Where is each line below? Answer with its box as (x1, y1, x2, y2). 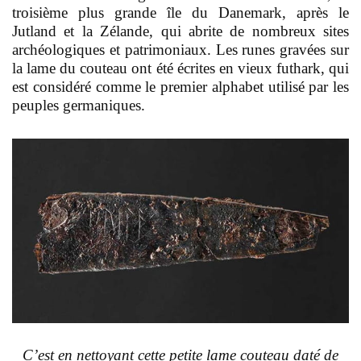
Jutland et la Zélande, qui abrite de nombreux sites (12, 23, 349, 40)
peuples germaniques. (12, 97, 145, 114)
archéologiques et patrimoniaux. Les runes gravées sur (12, 41, 349, 59)
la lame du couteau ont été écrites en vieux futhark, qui (12, 60, 349, 77)
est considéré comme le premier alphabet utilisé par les (12, 78, 349, 96)
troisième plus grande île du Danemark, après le (12, 4, 349, 22)
